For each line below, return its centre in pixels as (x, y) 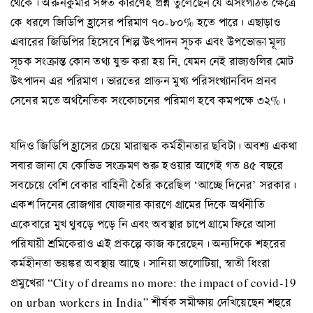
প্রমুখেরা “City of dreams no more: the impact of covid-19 (154, 282)
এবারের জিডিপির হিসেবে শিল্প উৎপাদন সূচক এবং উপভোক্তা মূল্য (148, 42)
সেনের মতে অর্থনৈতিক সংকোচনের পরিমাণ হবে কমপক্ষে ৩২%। (148, 101)
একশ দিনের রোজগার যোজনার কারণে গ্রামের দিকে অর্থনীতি (138, 204)
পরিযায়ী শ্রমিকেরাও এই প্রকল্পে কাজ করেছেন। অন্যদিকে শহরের (148, 243)
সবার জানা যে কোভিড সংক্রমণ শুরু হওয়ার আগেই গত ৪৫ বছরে (147, 165)
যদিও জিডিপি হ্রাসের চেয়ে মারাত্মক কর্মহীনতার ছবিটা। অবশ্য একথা (154, 145)
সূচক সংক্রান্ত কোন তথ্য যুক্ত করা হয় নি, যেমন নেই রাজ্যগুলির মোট (152, 61)
